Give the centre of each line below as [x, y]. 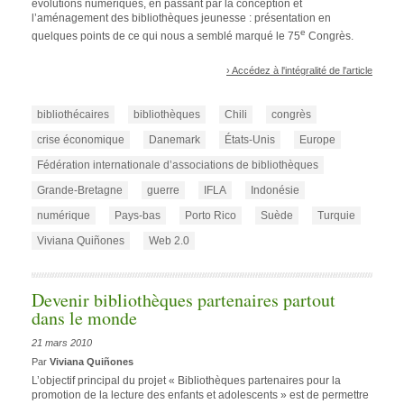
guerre [163, 191]
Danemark [174, 140]
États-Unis [250, 140]
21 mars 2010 [62, 343]
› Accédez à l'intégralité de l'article [299, 70]
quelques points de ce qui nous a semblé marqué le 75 [166, 37]
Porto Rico [211, 216]
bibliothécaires [73, 115]
